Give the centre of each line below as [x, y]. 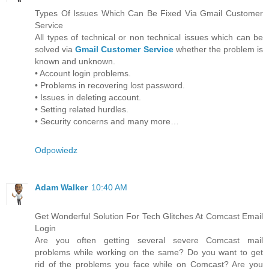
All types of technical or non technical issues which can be [149, 37]
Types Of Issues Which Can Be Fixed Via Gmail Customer [149, 13]
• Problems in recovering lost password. [110, 85]
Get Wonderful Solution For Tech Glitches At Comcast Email [149, 216]
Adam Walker [61, 187]
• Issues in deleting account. [88, 97]
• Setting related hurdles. [82, 109]
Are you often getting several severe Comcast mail [149, 240]
